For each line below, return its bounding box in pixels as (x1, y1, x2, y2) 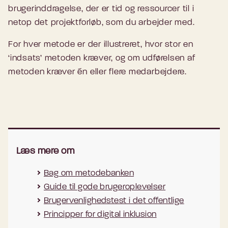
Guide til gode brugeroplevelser (44, 183, 166, 192)
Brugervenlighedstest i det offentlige (44, 196, 184, 206)
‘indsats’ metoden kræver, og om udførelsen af (8, 54, 195, 63)
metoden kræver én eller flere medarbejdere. (8, 68, 187, 77)
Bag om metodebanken (44, 169, 134, 178)
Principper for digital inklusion (44, 210, 157, 219)
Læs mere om (16, 147, 75, 157)
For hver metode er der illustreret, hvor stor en (8, 40, 193, 49)
